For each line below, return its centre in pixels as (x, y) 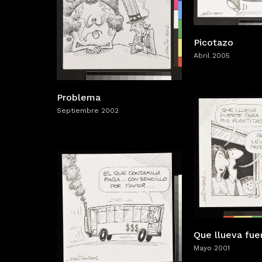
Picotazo (213, 43)
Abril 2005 (212, 56)
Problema (79, 97)
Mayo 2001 (212, 248)
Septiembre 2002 (88, 110)
